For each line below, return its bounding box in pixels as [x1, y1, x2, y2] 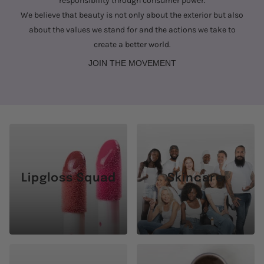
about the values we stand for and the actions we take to [28, 25, 236, 35]
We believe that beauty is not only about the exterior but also [21, 10, 243, 21]
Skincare [167, 171, 224, 184]
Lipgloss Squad [21, 171, 116, 184]
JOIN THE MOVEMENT [88, 58, 176, 68]
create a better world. [93, 39, 171, 50]
